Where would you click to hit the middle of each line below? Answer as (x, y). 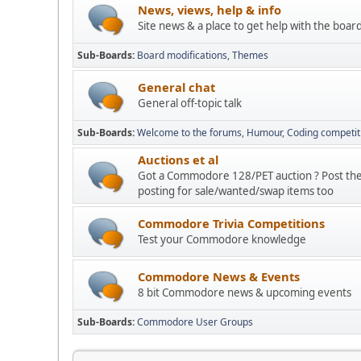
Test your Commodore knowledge (222, 240)
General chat (176, 87)
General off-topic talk (190, 104)
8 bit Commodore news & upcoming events (245, 293)
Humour (264, 133)
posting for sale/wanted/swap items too (236, 191)
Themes (250, 56)
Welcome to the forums (189, 133)
